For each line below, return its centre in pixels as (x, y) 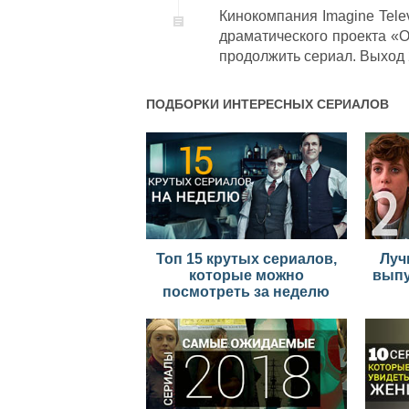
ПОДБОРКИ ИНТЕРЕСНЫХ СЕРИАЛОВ (267, 104)
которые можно (246, 276)
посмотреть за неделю (246, 292)
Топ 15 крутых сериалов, (246, 259)
